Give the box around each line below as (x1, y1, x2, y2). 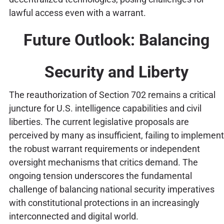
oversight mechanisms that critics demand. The (8, 156, 198, 167)
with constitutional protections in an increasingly (8, 197, 199, 208)
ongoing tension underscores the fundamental (8, 170, 192, 181)
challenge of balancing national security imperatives (8, 183, 214, 194)
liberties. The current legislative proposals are (8, 116, 189, 127)
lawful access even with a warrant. (8, 7, 146, 18)
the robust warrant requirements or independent (8, 143, 200, 154)
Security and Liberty (44, 62, 188, 81)
